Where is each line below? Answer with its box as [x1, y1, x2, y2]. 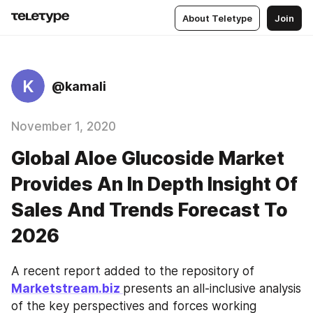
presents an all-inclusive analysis [123, 282, 301, 296]
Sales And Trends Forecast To [11, 198, 288, 221]
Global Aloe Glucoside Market [11, 147, 284, 170]
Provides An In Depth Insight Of [11, 173, 298, 196]
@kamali [52, 78, 106, 94]
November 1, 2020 [11, 119, 116, 133]
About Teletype [182, 12, 252, 24]
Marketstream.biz [11, 282, 123, 296]
